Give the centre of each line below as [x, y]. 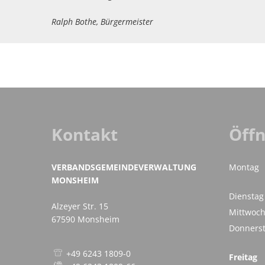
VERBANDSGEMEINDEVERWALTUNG [124, 167]
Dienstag [246, 196]
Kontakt [85, 134]
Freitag [243, 257]
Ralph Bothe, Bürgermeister [102, 22]
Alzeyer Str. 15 [80, 206]
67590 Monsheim [85, 219]
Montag [244, 167]
